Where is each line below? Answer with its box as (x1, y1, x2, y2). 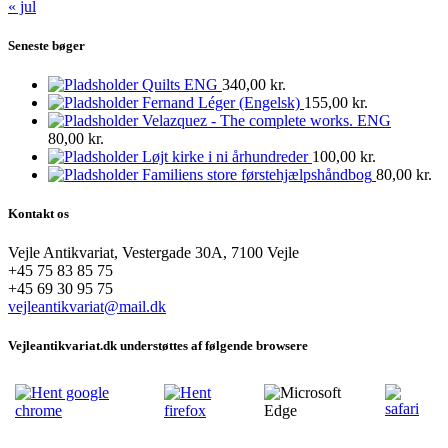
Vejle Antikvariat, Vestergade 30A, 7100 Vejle (8, 244, 299, 262)
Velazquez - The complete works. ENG (142, 111, 391, 129)
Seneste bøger (8, 37, 85, 53)
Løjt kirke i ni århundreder (142, 147, 308, 165)
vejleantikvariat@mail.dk (8, 298, 166, 316)
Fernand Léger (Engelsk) (142, 93, 300, 111)
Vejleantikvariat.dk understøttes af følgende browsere (8, 338, 308, 354)
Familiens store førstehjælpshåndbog (142, 165, 372, 183)
